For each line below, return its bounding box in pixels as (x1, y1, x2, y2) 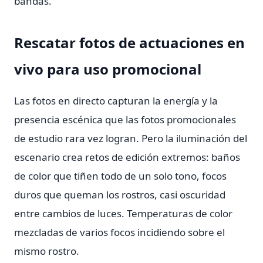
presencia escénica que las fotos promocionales (14, 113, 236, 126)
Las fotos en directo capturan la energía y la (14, 94, 218, 107)
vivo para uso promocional (14, 59, 201, 79)
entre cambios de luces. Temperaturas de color (14, 207, 232, 220)
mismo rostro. (14, 244, 79, 258)
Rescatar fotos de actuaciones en (14, 33, 245, 52)
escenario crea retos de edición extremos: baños (14, 150, 240, 164)
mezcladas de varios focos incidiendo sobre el (14, 225, 225, 239)
